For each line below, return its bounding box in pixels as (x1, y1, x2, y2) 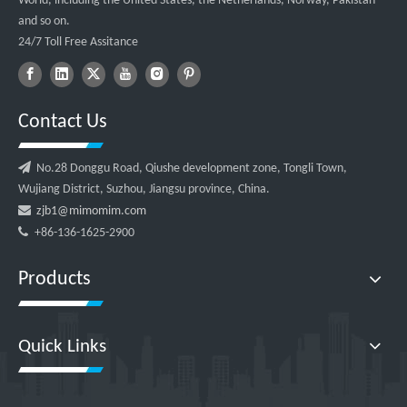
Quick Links (18, 336, 106, 356)
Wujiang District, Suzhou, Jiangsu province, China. (18, 182, 270, 196)
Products (18, 268, 91, 290)
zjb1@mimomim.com (36, 203, 146, 218)
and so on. (18, 14, 70, 28)
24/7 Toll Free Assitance (18, 35, 138, 49)
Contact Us (18, 111, 107, 133)
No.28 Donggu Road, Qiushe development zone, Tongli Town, (31, 161, 347, 175)
